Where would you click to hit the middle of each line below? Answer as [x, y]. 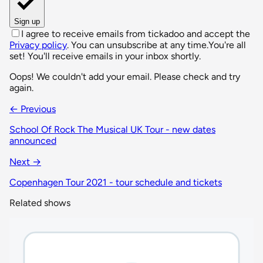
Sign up [27, 21]
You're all [227, 45]
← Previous [33, 109]
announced [33, 140]
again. [21, 87]
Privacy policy [38, 45]
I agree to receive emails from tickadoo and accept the [136, 33]
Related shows [40, 203]
